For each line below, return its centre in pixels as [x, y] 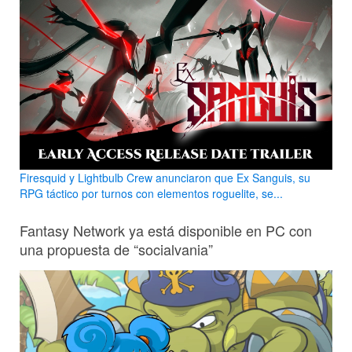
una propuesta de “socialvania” [116, 249]
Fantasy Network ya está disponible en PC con [166, 230]
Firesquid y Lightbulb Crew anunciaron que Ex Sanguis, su [165, 177]
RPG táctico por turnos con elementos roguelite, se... [151, 193]
